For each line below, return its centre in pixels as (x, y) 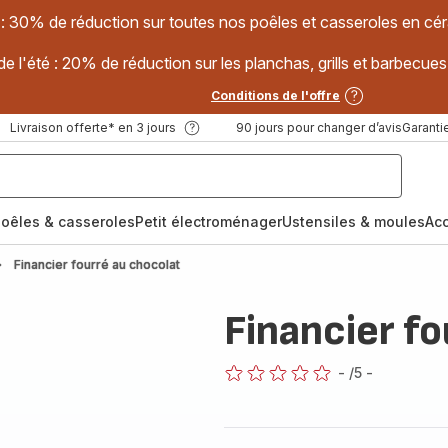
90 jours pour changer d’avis (318, 127)
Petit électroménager (208, 221)
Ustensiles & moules (353, 221)
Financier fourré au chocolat (97, 264)
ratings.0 (250, 391)
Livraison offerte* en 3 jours (92, 127)
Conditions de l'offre (275, 95)
